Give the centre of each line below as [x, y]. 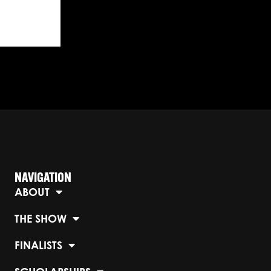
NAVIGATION [43, 179]
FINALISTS [38, 245]
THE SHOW [41, 219]
